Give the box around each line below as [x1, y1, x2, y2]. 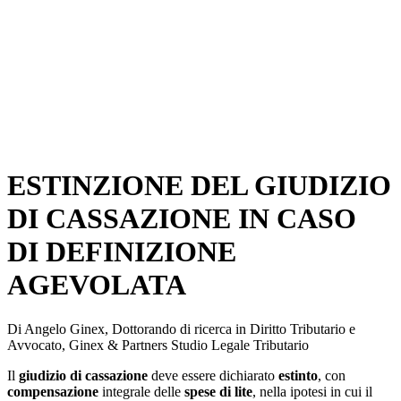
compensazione [7, 383, 98, 399]
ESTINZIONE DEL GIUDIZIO [7, 169, 391, 202]
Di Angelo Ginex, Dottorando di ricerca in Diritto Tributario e [7, 320, 355, 337]
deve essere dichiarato [148, 367, 278, 383]
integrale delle [98, 383, 184, 399]
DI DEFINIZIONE [7, 235, 236, 269]
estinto [278, 367, 318, 383]
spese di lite [184, 383, 252, 399]
